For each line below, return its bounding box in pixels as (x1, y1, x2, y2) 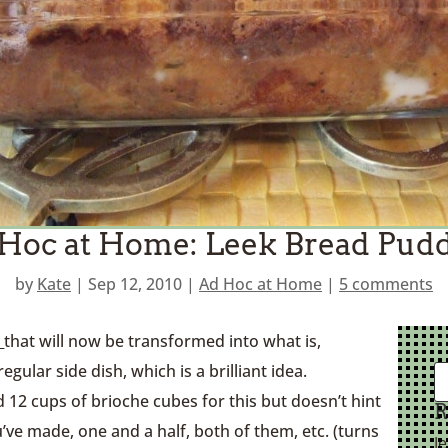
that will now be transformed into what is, (4, 330, 322, 353)
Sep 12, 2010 (88, 273, 182, 296)
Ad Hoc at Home (199, 273, 322, 296)
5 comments (339, 273, 433, 296)
